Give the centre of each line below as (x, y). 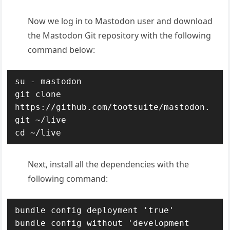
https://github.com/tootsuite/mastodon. (113, 107)
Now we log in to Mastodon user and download (120, 21)
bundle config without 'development (102, 223)
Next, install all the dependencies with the (109, 164)
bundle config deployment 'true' (95, 210)
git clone (38, 94)
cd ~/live (38, 132)
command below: (62, 50)
